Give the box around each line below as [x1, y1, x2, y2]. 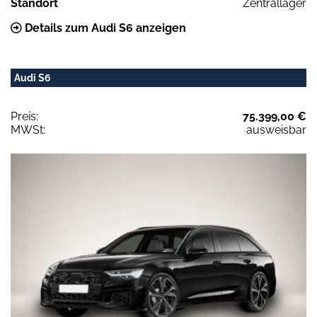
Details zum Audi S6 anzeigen [22, 21, 186, 35]
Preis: [11, 110, 38, 124]
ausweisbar [246, 123, 306, 137]
